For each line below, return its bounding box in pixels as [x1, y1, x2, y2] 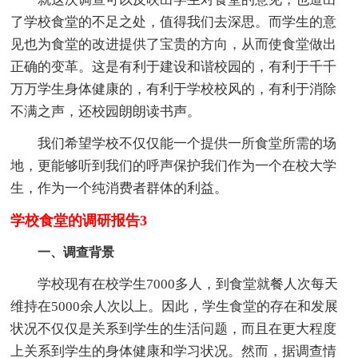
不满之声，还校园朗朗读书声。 [10, 103, 201, 119]
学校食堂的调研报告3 [10, 212, 148, 229]
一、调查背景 [38, 245, 115, 259]
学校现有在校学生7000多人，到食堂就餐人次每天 [10, 276, 339, 292]
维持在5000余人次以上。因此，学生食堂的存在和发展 [10, 298, 339, 314]
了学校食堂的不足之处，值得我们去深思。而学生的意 [10, 14, 337, 30]
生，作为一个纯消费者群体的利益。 [10, 180, 229, 196]
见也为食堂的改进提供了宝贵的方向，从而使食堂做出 [10, 36, 337, 52]
